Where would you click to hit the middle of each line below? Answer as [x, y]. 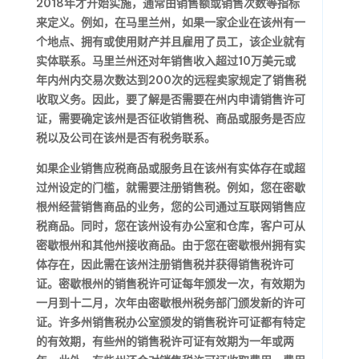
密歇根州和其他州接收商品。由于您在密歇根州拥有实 [170, 245]
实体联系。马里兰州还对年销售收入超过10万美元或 [165, 61]
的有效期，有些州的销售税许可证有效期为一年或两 [165, 341]
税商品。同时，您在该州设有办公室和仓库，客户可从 [170, 226]
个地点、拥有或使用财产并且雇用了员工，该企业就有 [170, 42]
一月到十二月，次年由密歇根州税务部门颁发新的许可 [170, 303]
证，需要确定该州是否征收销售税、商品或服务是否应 [170, 119]
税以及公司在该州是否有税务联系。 [125, 138]
